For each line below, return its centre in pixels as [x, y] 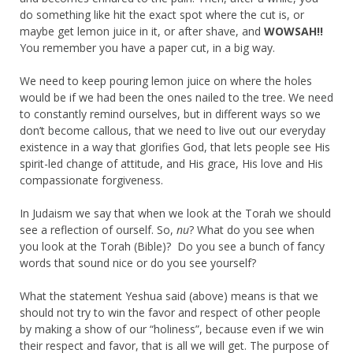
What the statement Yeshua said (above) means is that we [169, 295]
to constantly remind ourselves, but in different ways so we [170, 113]
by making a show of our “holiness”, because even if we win [172, 329]
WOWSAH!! [294, 31]
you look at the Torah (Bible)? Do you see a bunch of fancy [172, 246]
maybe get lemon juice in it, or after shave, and [142, 31]
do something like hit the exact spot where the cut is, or [162, 14]
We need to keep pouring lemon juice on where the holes [166, 80]
